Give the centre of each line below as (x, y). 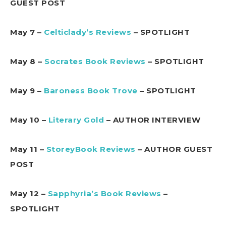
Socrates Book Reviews (95, 61)
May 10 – (29, 120)
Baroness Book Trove (91, 90)
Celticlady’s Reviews (88, 32)
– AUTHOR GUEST (174, 149)
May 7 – (27, 32)
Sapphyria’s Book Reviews (104, 193)
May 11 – (28, 149)
